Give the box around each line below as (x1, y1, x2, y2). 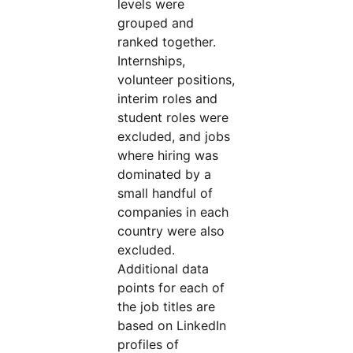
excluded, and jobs (117, 128, 231, 144)
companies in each (117, 204, 229, 220)
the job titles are (117, 299, 216, 314)
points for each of (117, 280, 225, 295)
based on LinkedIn (117, 318, 227, 333)
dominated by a (117, 166, 212, 182)
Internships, (117, 53, 186, 69)
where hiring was (117, 147, 219, 163)
